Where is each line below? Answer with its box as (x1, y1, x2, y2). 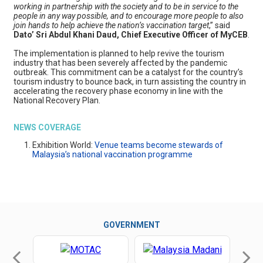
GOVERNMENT (103, 220, 160, 230)
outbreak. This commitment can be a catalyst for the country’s (13, 68, 243, 77)
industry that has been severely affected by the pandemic (13, 58, 227, 68)
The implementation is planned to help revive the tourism (13, 49, 224, 58)
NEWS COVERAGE (13, 123, 81, 132)
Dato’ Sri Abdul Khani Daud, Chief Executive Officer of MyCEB (13, 30, 248, 39)
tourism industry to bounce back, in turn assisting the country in (13, 77, 246, 86)
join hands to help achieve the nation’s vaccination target (13, 21, 209, 30)
